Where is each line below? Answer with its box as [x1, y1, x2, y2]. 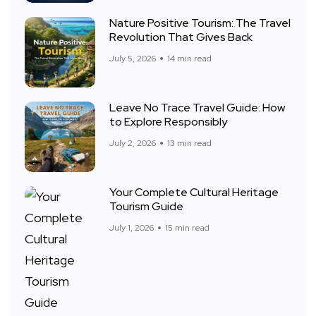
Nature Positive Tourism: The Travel [109, 16, 291, 31]
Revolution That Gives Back [109, 30, 253, 45]
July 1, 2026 [109, 221, 154, 233]
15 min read [165, 221, 209, 233]
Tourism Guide [109, 199, 183, 214]
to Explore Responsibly [109, 114, 227, 130]
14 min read [167, 52, 212, 64]
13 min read [167, 137, 212, 149]
